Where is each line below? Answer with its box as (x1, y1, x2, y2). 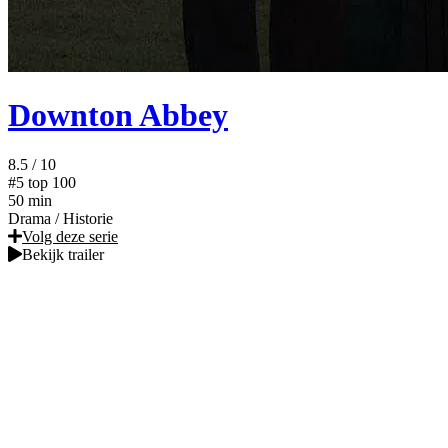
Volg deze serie (22, 227, 118, 245)
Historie (63, 209, 113, 227)
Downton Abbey (8, 97, 228, 134)
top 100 (28, 173, 76, 191)
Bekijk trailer (22, 245, 104, 263)
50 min (8, 191, 52, 209)
